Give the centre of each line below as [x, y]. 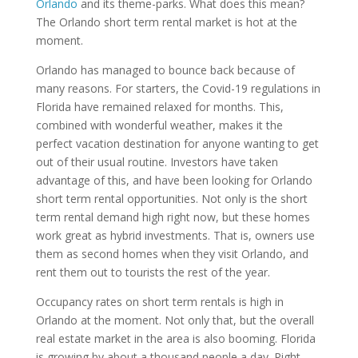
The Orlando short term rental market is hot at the [166, 22]
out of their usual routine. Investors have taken [157, 162]
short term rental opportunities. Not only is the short [171, 199]
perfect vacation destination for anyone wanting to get [177, 143]
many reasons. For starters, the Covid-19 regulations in [178, 88]
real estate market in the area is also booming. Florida [175, 338]
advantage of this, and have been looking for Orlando [174, 180]
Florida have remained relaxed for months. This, [159, 107]
